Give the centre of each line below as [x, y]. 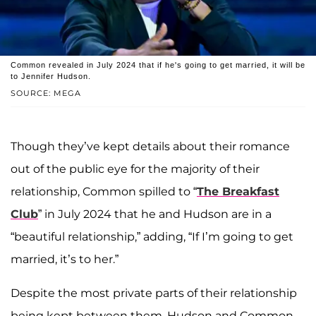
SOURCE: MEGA [46, 93]
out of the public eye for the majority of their [135, 169]
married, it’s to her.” [65, 260]
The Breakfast [238, 192]
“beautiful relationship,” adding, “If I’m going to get [152, 237]
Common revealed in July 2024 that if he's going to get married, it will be [158, 65]
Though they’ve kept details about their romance [150, 147]
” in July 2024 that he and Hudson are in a [155, 214]
